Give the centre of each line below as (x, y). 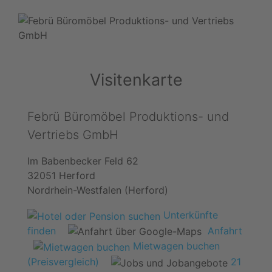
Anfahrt (225, 230)
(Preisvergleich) (63, 261)
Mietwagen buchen (175, 246)
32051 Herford (61, 175)
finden (42, 230)
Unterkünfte (189, 215)
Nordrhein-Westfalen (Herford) (98, 190)
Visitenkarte (136, 80)
